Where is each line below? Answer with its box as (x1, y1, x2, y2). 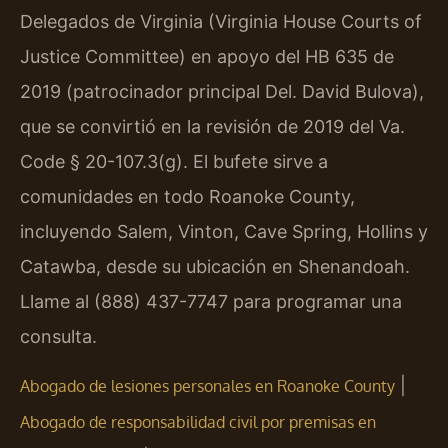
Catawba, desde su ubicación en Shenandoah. (20, 255, 410, 277)
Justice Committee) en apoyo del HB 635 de (20, 45, 394, 67)
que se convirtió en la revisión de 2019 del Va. (20, 115, 405, 137)
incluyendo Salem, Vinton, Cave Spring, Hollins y (20, 220, 428, 242)
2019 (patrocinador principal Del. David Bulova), (20, 80, 424, 102)
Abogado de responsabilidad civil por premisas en (20, 412, 376, 433)
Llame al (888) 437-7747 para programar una (20, 290, 402, 312)
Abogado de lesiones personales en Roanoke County (20, 376, 395, 397)
